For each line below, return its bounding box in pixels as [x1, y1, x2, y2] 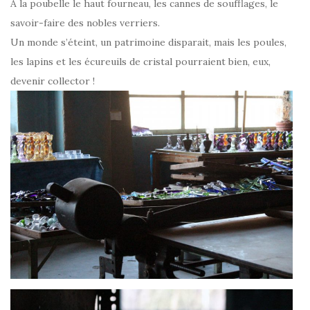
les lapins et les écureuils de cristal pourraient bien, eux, [10, 55, 271, 68]
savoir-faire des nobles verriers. [10, 16, 160, 29]
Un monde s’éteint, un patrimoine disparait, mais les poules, [10, 35, 286, 48]
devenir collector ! [10, 74, 95, 87]
